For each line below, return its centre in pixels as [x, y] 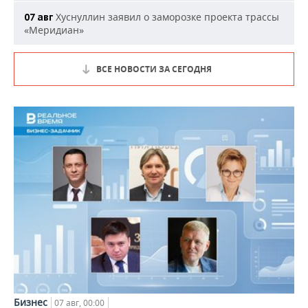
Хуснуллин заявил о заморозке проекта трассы [166, 17]
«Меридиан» [54, 30]
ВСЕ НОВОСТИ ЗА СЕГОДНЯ [154, 69]
